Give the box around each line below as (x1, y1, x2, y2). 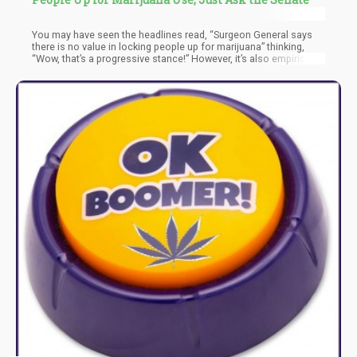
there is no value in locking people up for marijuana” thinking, (32, 40, 304, 53)
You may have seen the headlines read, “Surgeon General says (32, 28, 312, 41)
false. (32, 64, 57, 76)
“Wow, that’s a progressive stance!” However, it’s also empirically (32, 52, 320, 65)
